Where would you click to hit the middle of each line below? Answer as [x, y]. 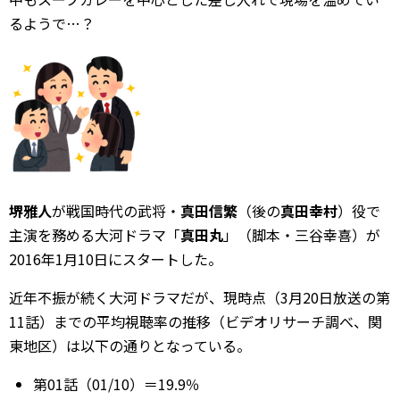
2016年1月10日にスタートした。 [116, 259]
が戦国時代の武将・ [116, 211]
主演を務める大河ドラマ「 [95, 235]
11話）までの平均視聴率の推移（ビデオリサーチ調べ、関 [196, 321]
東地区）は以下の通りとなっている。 [130, 346]
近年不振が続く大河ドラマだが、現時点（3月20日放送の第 [200, 297]
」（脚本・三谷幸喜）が [302, 235]
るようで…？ [52, 23]
